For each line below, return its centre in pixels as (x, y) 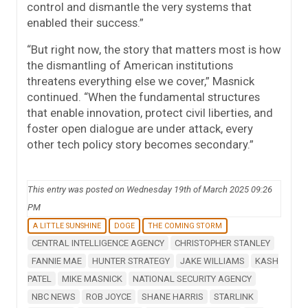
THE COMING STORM (185, 226)
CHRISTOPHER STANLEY (222, 243)
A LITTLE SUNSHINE (67, 226)
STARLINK (234, 297)
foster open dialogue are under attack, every (140, 129)
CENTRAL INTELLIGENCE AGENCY (98, 243)
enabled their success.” (85, 23)
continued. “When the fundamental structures (143, 97)
